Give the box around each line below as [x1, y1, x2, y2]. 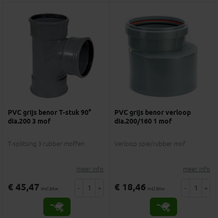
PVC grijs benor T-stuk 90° [8, 108, 91, 118]
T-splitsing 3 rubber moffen [8, 140, 85, 148]
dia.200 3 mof [8, 116, 51, 127]
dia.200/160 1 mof [114, 116, 172, 127]
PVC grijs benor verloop [114, 108, 191, 118]
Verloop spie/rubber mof [114, 140, 185, 148]
